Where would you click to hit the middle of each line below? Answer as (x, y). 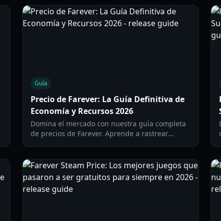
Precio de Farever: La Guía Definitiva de (108, 99)
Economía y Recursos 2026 (82, 111)
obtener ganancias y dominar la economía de (106, 153)
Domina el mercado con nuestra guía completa (109, 124)
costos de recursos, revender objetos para (100, 143)
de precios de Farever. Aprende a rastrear (100, 133)
